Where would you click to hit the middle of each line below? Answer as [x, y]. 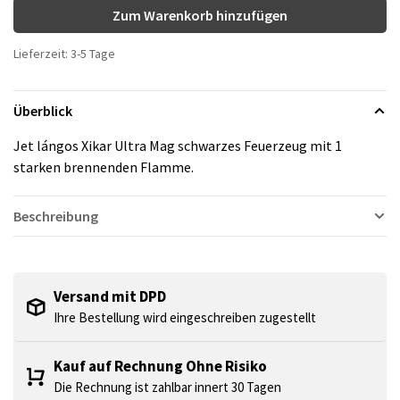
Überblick [43, 111]
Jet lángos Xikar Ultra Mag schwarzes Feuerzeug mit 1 [178, 146]
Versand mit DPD [110, 297]
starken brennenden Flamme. [104, 167]
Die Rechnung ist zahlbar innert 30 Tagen [167, 387]
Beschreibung [56, 217]
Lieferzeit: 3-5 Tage [64, 54]
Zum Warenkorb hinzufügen [200, 16]
